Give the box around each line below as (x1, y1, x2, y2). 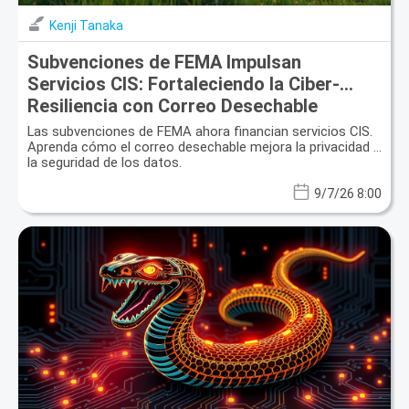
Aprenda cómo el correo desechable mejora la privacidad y (27, 139, 380, 156)
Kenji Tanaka (49, 18, 123, 34)
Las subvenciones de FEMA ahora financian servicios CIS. (27, 123, 372, 141)
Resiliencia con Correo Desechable (27, 95, 318, 118)
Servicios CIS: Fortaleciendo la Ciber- (27, 73, 340, 96)
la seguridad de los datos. (27, 154, 182, 172)
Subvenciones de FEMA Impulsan (27, 51, 301, 74)
